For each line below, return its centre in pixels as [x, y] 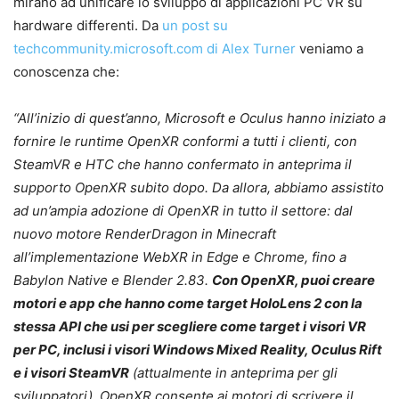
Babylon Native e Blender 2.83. [113, 280]
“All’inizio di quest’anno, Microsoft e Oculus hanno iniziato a [199, 118]
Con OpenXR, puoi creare [293, 280]
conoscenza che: [66, 71]
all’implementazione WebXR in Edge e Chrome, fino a [180, 256]
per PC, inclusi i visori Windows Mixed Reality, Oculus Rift [198, 349]
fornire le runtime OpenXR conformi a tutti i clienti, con [185, 141]
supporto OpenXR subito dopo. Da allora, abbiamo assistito [199, 187]
